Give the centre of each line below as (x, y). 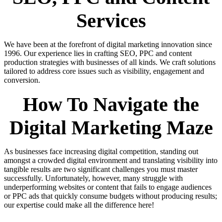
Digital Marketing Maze (111, 127)
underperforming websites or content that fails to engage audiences (108, 187)
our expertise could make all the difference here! (79, 205)
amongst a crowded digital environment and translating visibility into (111, 160)
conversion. (22, 80)
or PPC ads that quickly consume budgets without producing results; (111, 196)
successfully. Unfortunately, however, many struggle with (93, 178)
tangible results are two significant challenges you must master (101, 169)
